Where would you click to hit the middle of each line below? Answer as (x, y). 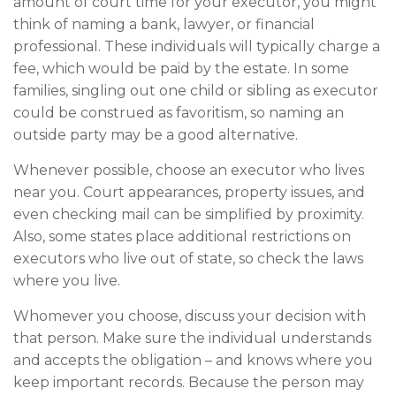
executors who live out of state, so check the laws (188, 259)
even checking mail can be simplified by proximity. (189, 215)
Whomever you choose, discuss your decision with (190, 316)
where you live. (67, 281)
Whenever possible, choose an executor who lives (189, 171)
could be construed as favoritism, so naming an (179, 113)
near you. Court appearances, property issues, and (189, 193)
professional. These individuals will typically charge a (197, 47)
